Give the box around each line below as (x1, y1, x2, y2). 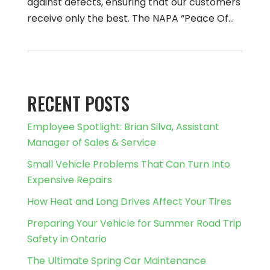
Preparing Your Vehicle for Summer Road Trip (27, 216, 242, 230)
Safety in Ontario (27, 232, 107, 246)
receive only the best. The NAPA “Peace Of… (27, 11, 234, 25)
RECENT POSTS (27, 90, 130, 117)
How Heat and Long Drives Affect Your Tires (27, 195, 231, 209)
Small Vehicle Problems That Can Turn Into (27, 157, 230, 171)
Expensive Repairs (27, 173, 112, 187)
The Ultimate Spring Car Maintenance (27, 254, 206, 268)
